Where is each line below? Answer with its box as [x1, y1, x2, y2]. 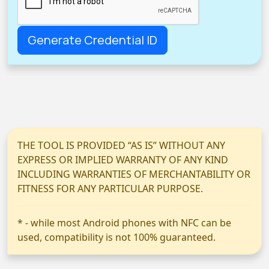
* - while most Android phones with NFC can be [17, 216, 231, 229]
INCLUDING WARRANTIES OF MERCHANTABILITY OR [17, 167, 250, 181]
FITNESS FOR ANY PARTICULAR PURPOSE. [17, 181, 203, 195]
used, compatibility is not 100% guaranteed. [17, 230, 216, 244]
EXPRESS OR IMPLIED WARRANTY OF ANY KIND [17, 153, 228, 166]
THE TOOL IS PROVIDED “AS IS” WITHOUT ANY [17, 138, 225, 152]
